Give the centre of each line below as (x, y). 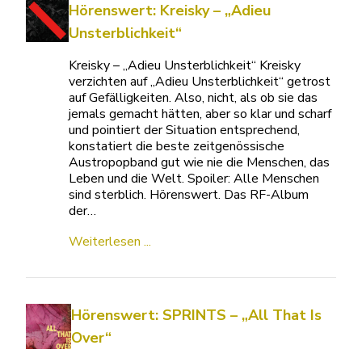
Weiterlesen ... (110, 242)
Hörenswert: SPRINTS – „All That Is (196, 316)
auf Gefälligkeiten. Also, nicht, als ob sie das (194, 98)
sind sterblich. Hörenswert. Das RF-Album (189, 195)
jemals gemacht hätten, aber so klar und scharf (200, 114)
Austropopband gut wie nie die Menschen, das (200, 163)
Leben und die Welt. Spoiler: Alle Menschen (194, 179)
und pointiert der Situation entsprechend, (185, 130)
